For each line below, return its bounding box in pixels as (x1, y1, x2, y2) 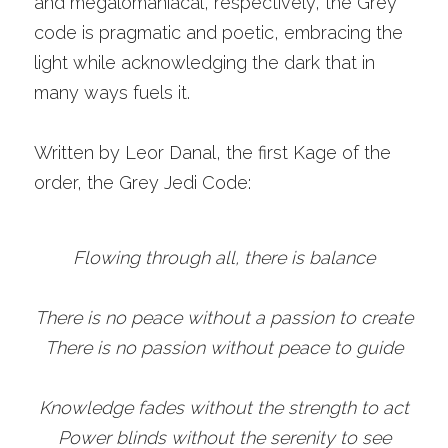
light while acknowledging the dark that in (34, 52, 375, 73)
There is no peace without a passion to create (35, 307, 413, 328)
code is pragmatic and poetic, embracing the (34, 22, 403, 43)
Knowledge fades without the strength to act (39, 397, 409, 418)
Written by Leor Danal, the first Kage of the (34, 142, 391, 163)
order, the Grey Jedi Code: (34, 172, 251, 193)
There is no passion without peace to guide (45, 337, 403, 358)
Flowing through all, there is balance (73, 247, 375, 268)
